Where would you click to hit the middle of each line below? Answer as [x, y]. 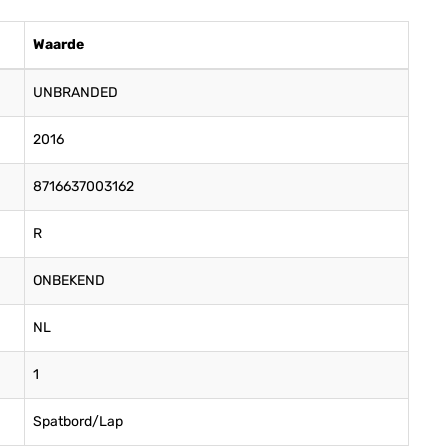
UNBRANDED [75, 92]
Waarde [58, 44]
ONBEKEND [69, 280]
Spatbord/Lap [78, 421]
